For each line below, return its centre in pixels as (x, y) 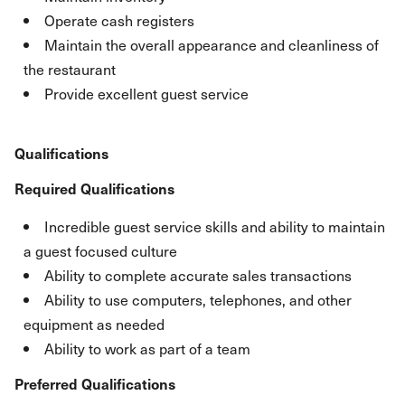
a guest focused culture (100, 250)
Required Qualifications (94, 188)
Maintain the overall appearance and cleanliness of (212, 44)
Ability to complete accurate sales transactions (198, 275)
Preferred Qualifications (95, 383)
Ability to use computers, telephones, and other (198, 299)
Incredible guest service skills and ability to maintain (215, 226)
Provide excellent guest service (146, 93)
